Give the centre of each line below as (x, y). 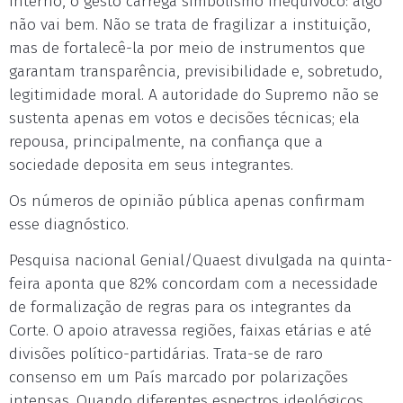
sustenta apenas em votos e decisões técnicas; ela (184, 118)
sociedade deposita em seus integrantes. (151, 165)
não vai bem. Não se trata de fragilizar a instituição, (190, 25)
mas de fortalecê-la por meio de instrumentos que (187, 48)
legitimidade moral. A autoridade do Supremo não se (194, 95)
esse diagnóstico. (69, 224)
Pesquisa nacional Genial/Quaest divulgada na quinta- (201, 260)
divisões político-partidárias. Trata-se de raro (166, 354)
